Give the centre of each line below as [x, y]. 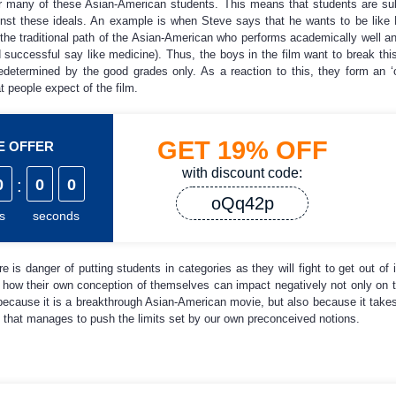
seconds [56, 216]
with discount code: [242, 173]
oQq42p [242, 203]
